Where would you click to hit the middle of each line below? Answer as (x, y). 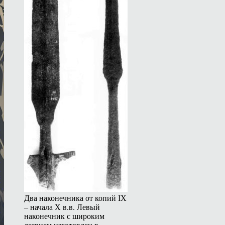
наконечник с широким (64, 216)
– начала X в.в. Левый (62, 207)
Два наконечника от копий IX (75, 198)
